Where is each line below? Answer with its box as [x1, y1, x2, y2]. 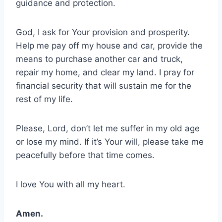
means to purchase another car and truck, [16, 54, 183, 64]
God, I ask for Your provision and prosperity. [16, 27, 190, 37]
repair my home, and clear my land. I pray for [16, 67, 194, 77]
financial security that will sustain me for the [16, 80, 191, 91]
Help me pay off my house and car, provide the [16, 40, 203, 51]
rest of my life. [16, 94, 73, 104]
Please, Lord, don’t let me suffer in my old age [16, 123, 200, 133]
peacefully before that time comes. [16, 150, 155, 160]
